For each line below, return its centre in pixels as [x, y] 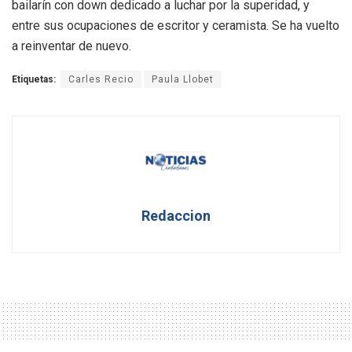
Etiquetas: [34, 79]
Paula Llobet [183, 79]
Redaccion [176, 215]
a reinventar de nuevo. [71, 46]
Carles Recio [101, 79]
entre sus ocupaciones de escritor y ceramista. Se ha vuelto [176, 25]
